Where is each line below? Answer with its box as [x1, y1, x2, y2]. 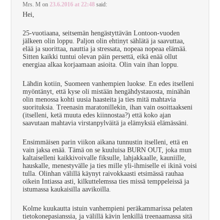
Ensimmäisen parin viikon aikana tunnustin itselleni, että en [23, 138, 189, 146]
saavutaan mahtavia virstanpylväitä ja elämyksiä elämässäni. [23, 119, 189, 127]
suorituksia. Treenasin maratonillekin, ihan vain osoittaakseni [23, 104, 193, 111]
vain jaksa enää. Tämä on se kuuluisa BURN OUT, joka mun [23, 146, 192, 154]
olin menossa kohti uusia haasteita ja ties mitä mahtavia [23, 96, 176, 104]
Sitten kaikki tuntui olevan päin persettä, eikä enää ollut [23, 53, 178, 61]
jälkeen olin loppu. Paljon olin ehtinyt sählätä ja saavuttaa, [23, 37, 185, 45]
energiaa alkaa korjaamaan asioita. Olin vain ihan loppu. [23, 61, 179, 69]
